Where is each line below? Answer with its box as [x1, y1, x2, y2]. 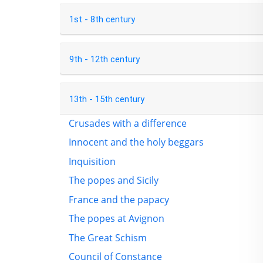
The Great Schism [69, 231, 147, 244]
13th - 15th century [69, 93, 144, 104]
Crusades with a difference [69, 116, 187, 130]
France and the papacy [69, 193, 169, 206]
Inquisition [69, 154, 116, 168]
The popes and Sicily [69, 174, 159, 187]
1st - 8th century [69, 14, 135, 25]
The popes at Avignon [69, 212, 164, 225]
